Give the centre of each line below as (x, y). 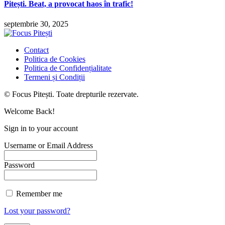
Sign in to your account (41, 128)
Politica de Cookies (55, 59)
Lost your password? (37, 210)
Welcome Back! (29, 111)
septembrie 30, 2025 (36, 24)
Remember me (38, 193)
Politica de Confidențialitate (68, 68)
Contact (36, 50)
